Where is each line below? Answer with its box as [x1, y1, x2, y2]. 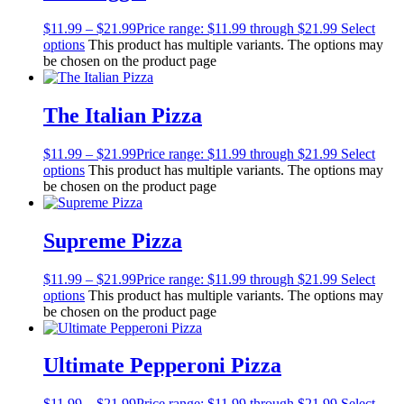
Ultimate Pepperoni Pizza [43, 353, 281, 378]
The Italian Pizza [43, 103, 202, 127]
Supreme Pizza [43, 228, 182, 252]
